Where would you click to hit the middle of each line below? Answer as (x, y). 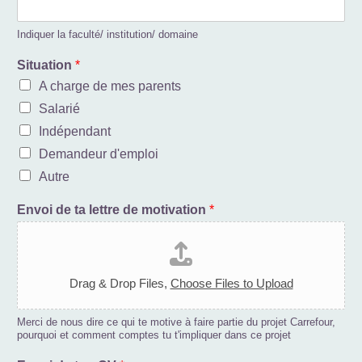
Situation (46, 65)
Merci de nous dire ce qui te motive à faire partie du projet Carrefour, (176, 322)
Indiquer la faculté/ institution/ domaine (107, 34)
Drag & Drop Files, (120, 283)
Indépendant (75, 131)
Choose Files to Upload (232, 283)
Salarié (59, 108)
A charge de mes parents (110, 86)
